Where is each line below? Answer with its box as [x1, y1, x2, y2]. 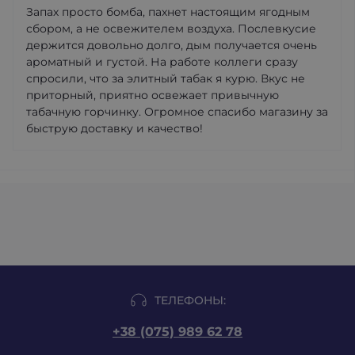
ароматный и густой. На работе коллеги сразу [26, 54, 298, 69]
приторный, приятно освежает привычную [26, 87, 279, 102]
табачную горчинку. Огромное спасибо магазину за [26, 104, 328, 119]
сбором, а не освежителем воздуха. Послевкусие [26, 21, 316, 36]
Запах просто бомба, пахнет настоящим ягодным [26, 4, 310, 19]
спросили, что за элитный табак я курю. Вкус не [26, 71, 305, 86]
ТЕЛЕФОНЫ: [155, 292, 226, 307]
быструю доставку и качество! [26, 120, 203, 136]
